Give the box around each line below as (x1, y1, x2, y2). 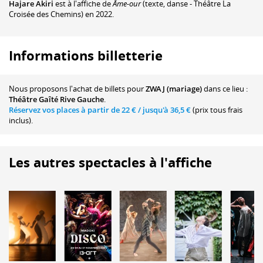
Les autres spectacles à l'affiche (9, 154, 212, 171)
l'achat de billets (69, 83, 125, 95)
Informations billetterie (9, 47, 163, 65)
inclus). (9, 115, 33, 126)
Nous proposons (9, 83, 69, 95)
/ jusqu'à (136, 104, 170, 116)
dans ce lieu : (202, 83, 248, 95)
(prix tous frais (191, 104, 242, 116)
